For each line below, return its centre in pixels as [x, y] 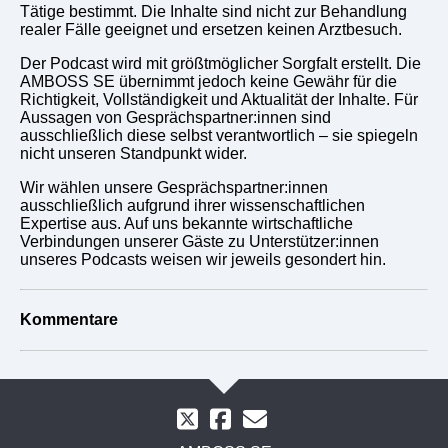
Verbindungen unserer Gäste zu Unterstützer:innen [199, 241]
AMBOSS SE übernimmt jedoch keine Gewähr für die [208, 81]
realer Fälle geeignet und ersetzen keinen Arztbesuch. [211, 29]
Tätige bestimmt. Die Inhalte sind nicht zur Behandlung [213, 11]
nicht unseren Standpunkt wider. [133, 153]
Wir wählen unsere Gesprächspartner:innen [174, 187]
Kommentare [69, 319]
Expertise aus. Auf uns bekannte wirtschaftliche [186, 223]
